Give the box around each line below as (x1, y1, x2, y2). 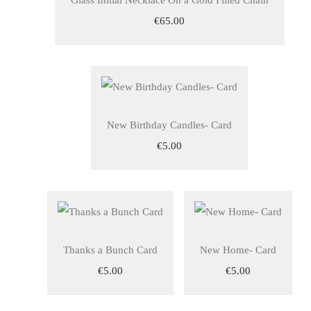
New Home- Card (199, 244, 276, 255)
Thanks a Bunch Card (62, 244, 158, 255)
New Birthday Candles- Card (107, 119, 232, 131)
